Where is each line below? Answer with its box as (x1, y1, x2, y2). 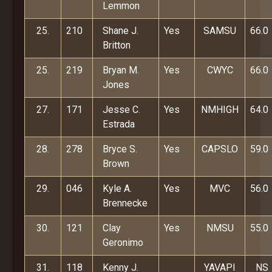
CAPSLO (202, 143, 238, 155)
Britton (103, 39, 131, 51)
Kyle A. (103, 183, 132, 194)
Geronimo (103, 237, 143, 248)
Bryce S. (103, 143, 137, 155)
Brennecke (103, 197, 148, 209)
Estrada (103, 118, 135, 130)
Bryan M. (103, 64, 139, 76)
